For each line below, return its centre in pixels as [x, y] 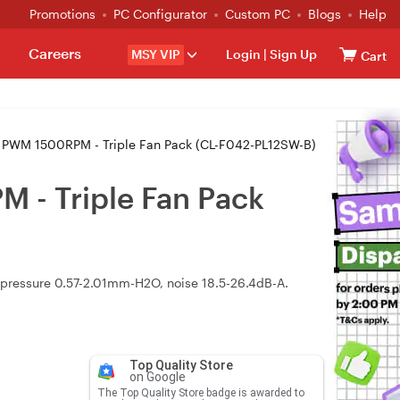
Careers [54, 53]
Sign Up [292, 54]
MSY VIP [156, 54]
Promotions [62, 14]
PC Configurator [160, 14]
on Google [157, 377]
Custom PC [258, 14]
